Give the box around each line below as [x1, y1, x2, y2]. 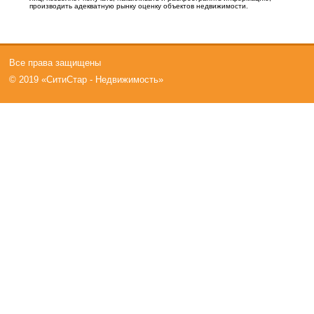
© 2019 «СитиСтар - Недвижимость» [9, 74, 164, 86]
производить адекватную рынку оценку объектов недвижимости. [29, 1, 249, 10]
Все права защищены [9, 57, 102, 69]
